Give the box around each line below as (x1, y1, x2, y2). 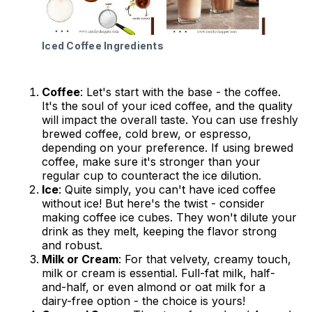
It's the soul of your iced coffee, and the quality (42, 99, 292, 114)
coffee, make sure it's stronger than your (42, 155, 260, 169)
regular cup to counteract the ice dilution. (42, 169, 261, 183)
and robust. (42, 238, 102, 253)
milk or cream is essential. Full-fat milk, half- (42, 266, 275, 281)
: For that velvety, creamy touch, (118, 252, 291, 267)
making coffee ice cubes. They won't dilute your (42, 210, 297, 225)
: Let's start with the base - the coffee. (80, 85, 281, 100)
